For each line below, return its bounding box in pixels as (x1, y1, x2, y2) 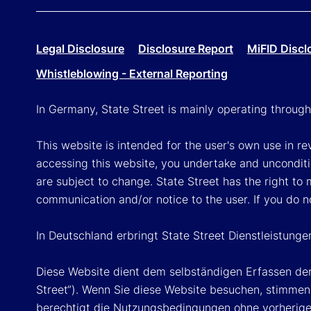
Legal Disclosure (36, 41, 124, 56)
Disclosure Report (138, 41, 233, 56)
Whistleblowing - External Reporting (36, 66, 228, 81)
